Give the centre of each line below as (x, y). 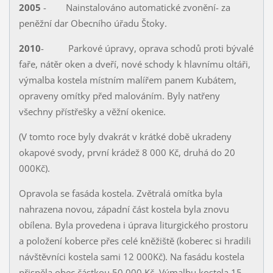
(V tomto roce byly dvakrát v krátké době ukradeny (125, 137)
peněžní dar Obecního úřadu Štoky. (93, 23)
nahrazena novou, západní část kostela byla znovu (124, 209)
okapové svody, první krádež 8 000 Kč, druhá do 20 (127, 153)
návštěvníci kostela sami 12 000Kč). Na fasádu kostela (131, 257)
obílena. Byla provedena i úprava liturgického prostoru (133, 225)
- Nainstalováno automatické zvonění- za (136, 8)
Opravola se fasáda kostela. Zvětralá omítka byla (120, 193)
